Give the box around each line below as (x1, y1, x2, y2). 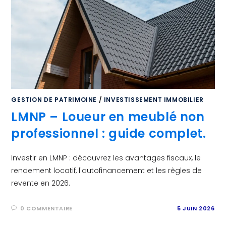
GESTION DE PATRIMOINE (11, 95, 97, 104)
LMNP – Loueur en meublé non (11, 108, 205, 125)
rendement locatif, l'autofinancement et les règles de (11, 165, 202, 176)
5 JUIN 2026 (177, 204, 215, 212)
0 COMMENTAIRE (20, 204, 73, 212)
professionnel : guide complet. (11, 125, 206, 142)
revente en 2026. (11, 178, 71, 188)
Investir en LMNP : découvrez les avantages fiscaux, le (11, 152, 201, 163)
